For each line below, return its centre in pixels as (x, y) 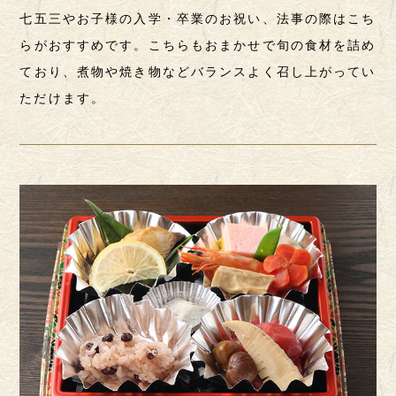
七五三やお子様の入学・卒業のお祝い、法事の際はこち (198, 19)
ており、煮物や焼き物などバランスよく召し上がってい (198, 72)
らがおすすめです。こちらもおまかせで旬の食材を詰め (198, 46)
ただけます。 (62, 99)
